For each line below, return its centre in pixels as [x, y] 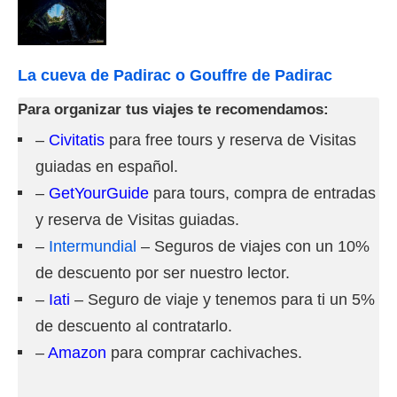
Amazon [77, 352]
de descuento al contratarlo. [134, 326]
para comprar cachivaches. [204, 352]
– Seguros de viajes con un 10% [253, 246]
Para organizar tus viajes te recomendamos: [173, 109]
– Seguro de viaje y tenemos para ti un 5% [222, 299]
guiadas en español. [107, 166]
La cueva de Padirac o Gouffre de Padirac [175, 75]
